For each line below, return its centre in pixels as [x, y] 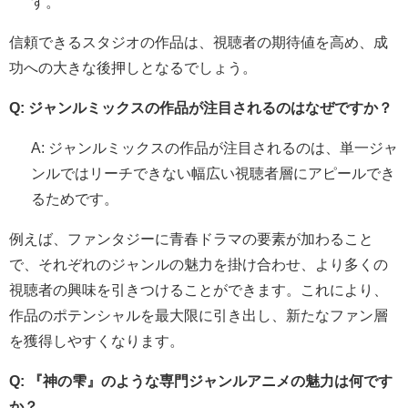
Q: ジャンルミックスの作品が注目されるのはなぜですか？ [201, 107]
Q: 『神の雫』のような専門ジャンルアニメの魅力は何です [201, 380]
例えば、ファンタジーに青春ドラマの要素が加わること [191, 238]
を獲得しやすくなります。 [97, 340]
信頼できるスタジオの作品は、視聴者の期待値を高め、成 [199, 41]
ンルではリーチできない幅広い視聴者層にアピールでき [213, 173]
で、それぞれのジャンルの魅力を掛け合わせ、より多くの [199, 264]
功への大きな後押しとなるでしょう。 [133, 67]
